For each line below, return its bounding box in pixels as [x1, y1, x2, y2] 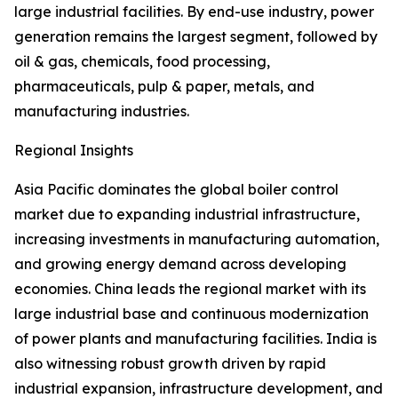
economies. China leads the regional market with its [14, 280, 366, 298]
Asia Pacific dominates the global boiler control [14, 180, 338, 199]
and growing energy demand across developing [14, 255, 346, 274]
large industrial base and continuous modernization [14, 305, 369, 323]
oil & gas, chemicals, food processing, [14, 52, 270, 71]
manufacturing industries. [14, 102, 189, 121]
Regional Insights [14, 141, 133, 160]
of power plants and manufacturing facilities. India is [14, 330, 377, 348]
